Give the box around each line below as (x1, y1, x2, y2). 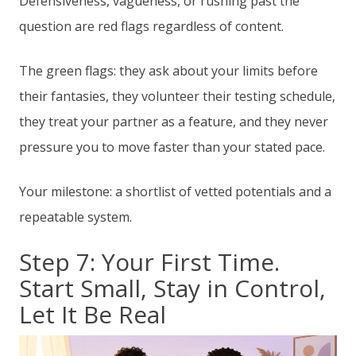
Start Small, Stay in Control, (19, 272, 326, 305)
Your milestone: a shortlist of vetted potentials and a (19, 183, 331, 201)
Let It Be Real (19, 298, 166, 331)
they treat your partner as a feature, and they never (19, 113, 328, 131)
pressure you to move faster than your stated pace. (19, 138, 325, 157)
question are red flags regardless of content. (19, 17, 284, 36)
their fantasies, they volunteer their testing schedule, (19, 87, 335, 106)
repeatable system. (19, 208, 132, 226)
